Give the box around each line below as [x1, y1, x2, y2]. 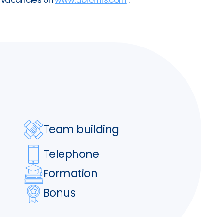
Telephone [43, 146, 99, 162]
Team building [43, 122, 119, 138]
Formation [43, 166, 98, 182]
